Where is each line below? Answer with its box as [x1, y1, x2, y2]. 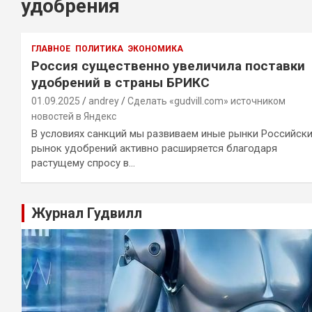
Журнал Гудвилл [31, 205, 142, 221]
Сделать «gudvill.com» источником [127, 95, 286, 107]
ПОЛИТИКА [75, 44, 123, 54]
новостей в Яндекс [31, 111, 116, 122]
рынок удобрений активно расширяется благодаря [31, 142, 277, 155]
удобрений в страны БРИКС [31, 75, 210, 91]
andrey [88, 95, 119, 107]
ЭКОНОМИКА [128, 44, 183, 54]
